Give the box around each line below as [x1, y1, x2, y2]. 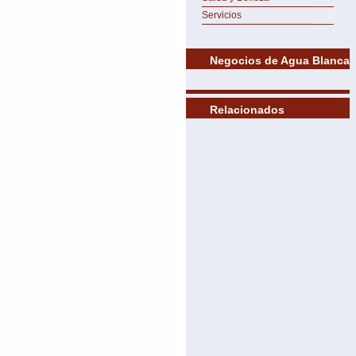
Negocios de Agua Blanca [210, 54, 350, 67]
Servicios [202, 10, 242, 21]
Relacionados [210, 103, 284, 116]
